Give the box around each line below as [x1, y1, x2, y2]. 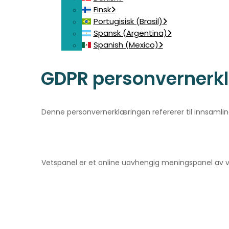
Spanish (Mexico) [93, 39, 158, 50]
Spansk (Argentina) [93, 28, 167, 38]
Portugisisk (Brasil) [93, 16, 163, 27]
